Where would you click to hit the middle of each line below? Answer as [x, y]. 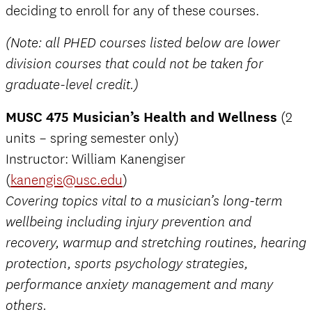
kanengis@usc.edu [67, 180]
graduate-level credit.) [72, 85]
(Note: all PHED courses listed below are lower [143, 43]
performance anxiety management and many [139, 284]
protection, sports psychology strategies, [127, 264]
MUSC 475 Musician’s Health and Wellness [141, 117]
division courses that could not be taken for [134, 64]
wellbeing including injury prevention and [128, 222]
